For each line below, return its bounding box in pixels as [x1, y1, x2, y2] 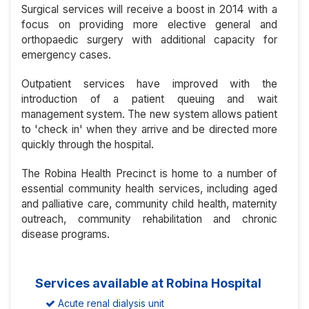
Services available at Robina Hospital [35, 275, 261, 290]
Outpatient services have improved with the [21, 77, 277, 90]
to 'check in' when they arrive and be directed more [21, 122, 277, 136]
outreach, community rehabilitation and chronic [21, 212, 277, 226]
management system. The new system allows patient [21, 107, 277, 121]
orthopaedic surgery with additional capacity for [21, 32, 277, 46]
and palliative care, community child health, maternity [21, 197, 277, 210]
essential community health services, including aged [21, 181, 277, 195]
